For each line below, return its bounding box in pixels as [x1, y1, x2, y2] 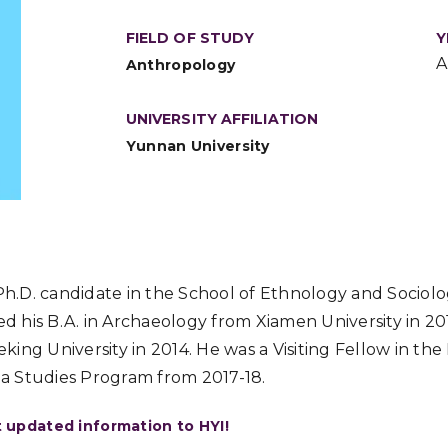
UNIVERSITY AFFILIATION [125, 110, 319, 128]
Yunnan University [125, 137, 270, 155]
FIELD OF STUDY [125, 29, 255, 47]
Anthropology [125, 56, 236, 74]
